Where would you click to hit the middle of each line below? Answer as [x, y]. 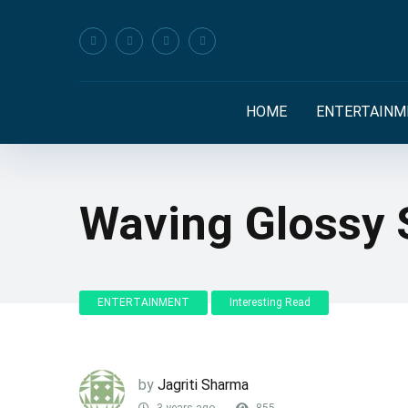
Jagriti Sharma [203, 384]
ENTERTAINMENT [143, 302]
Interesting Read [270, 302]
